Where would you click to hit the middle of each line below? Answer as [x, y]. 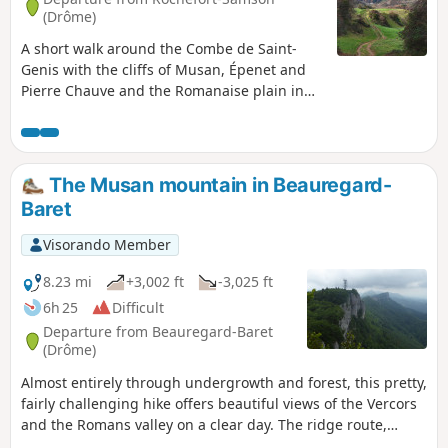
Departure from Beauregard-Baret [158, 332]
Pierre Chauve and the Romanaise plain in [162, 90]
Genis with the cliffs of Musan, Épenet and [163, 69]
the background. [76, 111]
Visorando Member [106, 244]
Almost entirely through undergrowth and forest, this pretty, [224, 382]
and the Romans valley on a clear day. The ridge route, [204, 424]
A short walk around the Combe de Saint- [159, 48]
